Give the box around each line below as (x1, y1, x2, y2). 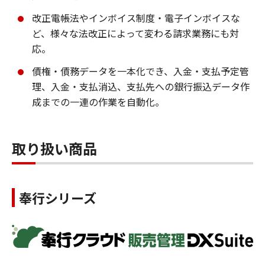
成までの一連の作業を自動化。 (32, 95, 164, 109)
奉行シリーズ (19, 188, 96, 208)
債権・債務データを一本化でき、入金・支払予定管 (32, 64, 249, 79)
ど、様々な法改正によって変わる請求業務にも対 (32, 26, 239, 41)
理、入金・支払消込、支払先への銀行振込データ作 (32, 79, 250, 94)
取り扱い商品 (12, 138, 97, 159)
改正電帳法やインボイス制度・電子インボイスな (32, 11, 240, 25)
